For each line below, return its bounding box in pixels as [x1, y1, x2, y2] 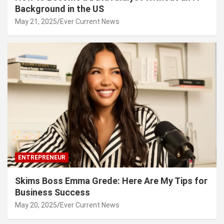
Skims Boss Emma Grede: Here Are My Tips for [15, 175, 207, 186]
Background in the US [15, 3, 106, 14]
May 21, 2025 [15, 17, 57, 25]
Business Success [15, 187, 90, 198]
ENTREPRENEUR [18, 154, 65, 161]
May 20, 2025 [15, 201, 57, 209]
